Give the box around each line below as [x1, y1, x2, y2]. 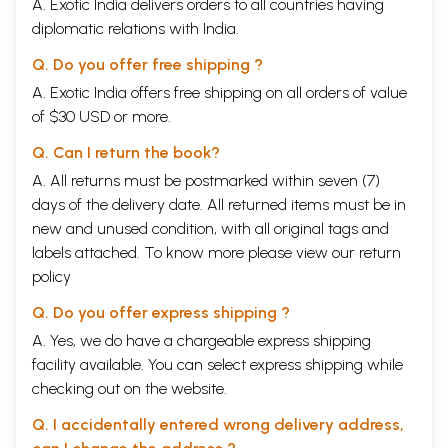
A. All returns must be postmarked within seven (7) [32, 170, 380, 190]
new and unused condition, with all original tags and [32, 218, 389, 238]
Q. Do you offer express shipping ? [32, 302, 290, 322]
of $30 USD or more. [32, 106, 171, 126]
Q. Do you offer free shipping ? [32, 54, 263, 74]
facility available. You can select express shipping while [32, 354, 403, 374]
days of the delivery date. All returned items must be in [32, 194, 406, 214]
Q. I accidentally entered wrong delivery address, [32, 414, 404, 434]
